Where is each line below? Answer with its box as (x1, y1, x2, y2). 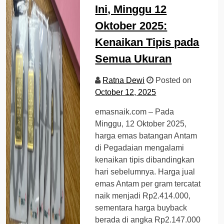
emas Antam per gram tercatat (95, 179, 201, 188)
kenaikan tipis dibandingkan (95, 155, 195, 164)
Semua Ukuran (95, 52, 172, 65)
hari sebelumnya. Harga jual (95, 167, 195, 176)
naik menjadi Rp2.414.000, (95, 191, 191, 200)
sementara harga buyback (95, 203, 187, 212)
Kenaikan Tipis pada (95, 35, 199, 48)
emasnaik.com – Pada (95, 107, 174, 116)
